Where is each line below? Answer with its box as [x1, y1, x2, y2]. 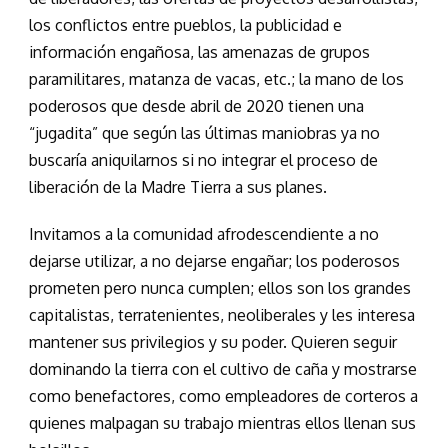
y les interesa [320, 305, 415, 326]
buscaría [29, 150, 91, 171]
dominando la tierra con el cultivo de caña [29, 359, 332, 380]
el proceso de [276, 150, 378, 171]
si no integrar [178, 150, 276, 171]
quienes [29, 413, 86, 434]
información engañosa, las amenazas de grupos [29, 42, 370, 63]
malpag [90, 413, 142, 434]
